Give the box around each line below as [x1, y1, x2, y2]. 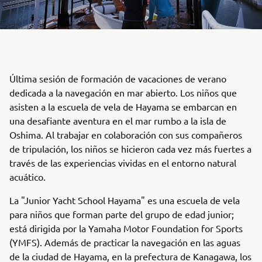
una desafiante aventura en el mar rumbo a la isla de [9, 114, 226, 126]
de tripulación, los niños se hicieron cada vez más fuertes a [9, 142, 251, 154]
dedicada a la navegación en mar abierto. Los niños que [9, 86, 237, 98]
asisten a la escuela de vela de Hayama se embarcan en [9, 100, 237, 112]
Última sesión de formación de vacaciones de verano [9, 72, 226, 84]
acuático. [9, 170, 46, 182]
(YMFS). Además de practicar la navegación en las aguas [9, 236, 240, 248]
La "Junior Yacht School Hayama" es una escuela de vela [9, 194, 240, 206]
